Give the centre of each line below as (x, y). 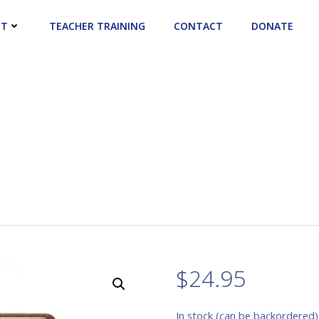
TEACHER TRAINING (97, 26)
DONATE (272, 26)
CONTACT (198, 26)
